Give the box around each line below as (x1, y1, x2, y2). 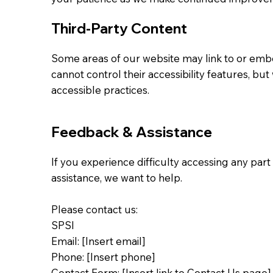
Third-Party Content (51, 19, 187, 37)
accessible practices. (51, 83, 149, 96)
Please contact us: (51, 202, 138, 216)
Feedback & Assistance (51, 122, 212, 141)
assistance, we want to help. (51, 171, 182, 184)
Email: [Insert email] (51, 234, 146, 247)
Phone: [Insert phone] (51, 250, 155, 263)
